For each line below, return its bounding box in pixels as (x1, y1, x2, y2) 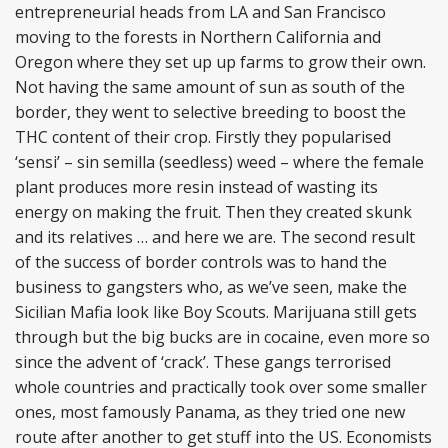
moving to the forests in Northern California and (15, 26, 381, 48)
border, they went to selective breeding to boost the (15, 101, 406, 123)
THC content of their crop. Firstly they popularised (15, 126, 391, 148)
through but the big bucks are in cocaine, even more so (15, 326, 430, 348)
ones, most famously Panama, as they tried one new (15, 401, 405, 423)
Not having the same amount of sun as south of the (15, 76, 405, 98)
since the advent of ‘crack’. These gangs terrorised (15, 351, 391, 373)
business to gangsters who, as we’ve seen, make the (15, 276, 407, 298)
